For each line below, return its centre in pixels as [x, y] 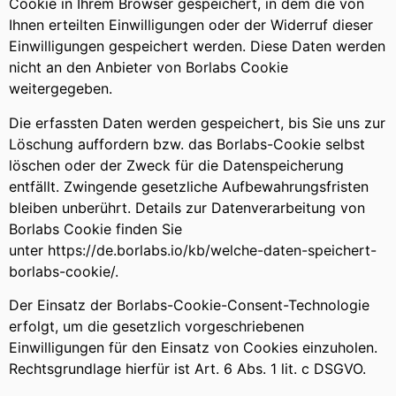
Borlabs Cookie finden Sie [95, 228]
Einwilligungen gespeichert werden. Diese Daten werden [197, 46]
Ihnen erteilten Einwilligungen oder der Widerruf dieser [191, 25]
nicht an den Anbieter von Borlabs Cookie [148, 68]
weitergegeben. [61, 89]
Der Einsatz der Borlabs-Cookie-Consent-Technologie [189, 305]
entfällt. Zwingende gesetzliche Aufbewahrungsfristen [189, 186]
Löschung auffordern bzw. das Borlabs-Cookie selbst [187, 144]
